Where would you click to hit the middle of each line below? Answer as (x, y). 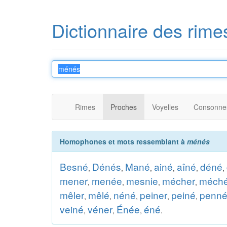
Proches (124, 107)
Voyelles (165, 107)
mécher (179, 181)
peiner (154, 195)
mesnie (142, 181)
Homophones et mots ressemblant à (123, 141)
